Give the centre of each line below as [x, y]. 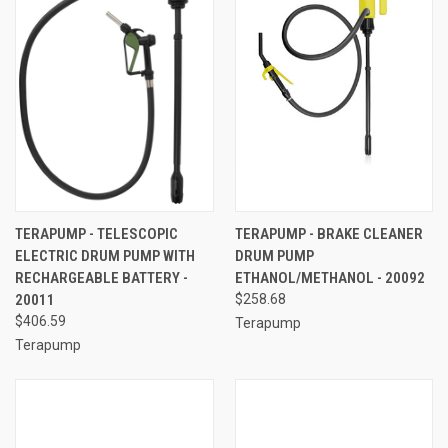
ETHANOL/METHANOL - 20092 [329, 277]
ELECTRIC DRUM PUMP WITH [105, 255]
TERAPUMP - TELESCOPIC [96, 233]
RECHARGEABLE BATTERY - [101, 277]
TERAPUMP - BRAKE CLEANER [328, 233]
